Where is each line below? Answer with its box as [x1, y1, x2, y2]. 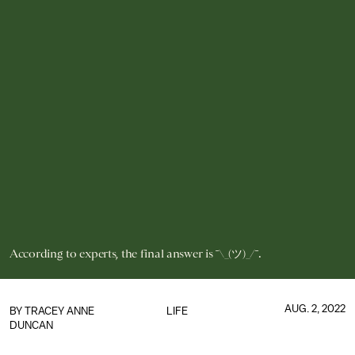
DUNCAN [10, 319, 53, 331]
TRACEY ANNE [25, 305, 94, 317]
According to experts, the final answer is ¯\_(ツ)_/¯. [10, 246, 261, 261]
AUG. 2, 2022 [284, 303, 345, 315]
